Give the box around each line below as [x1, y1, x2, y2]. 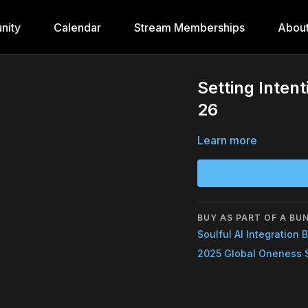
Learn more [197, 133, 258, 147]
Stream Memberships [133, 21, 245, 34]
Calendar [53, 21, 101, 34]
